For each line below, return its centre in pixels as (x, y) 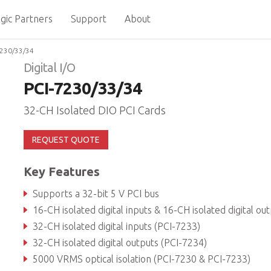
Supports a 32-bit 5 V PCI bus (96, 194)
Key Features (61, 171)
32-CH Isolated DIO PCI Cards (94, 110)
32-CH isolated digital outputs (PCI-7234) (119, 243)
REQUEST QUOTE (66, 140)
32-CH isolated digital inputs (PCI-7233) (116, 226)
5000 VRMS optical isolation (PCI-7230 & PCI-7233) (141, 259)
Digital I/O (49, 67)
